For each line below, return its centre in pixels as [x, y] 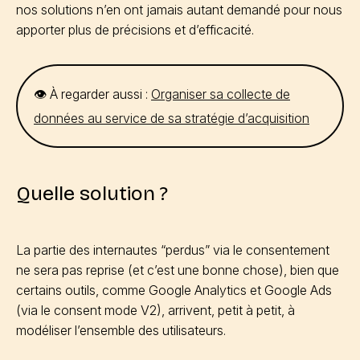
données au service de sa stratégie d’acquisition [172, 118]
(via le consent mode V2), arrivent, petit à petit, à [155, 310]
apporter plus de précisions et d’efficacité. [137, 29]
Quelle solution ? [92, 193]
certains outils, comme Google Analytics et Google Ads [174, 290]
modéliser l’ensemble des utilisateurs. [123, 330]
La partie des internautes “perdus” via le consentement [173, 250]
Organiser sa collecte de [221, 94]
